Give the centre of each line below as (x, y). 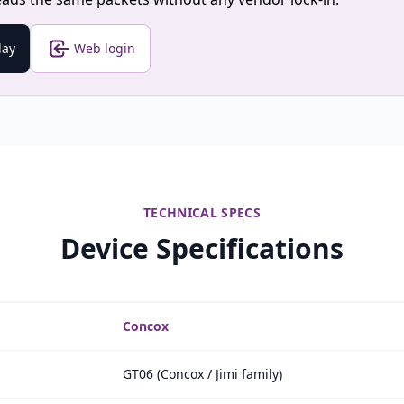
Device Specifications (202, 248)
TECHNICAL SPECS (202, 212)
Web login (105, 48)
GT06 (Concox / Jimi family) (202, 374)
